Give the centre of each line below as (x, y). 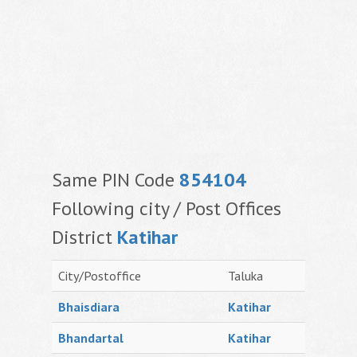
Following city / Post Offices (167, 208)
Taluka (245, 276)
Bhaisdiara (89, 307)
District (84, 237)
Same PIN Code (116, 180)
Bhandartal (91, 338)
